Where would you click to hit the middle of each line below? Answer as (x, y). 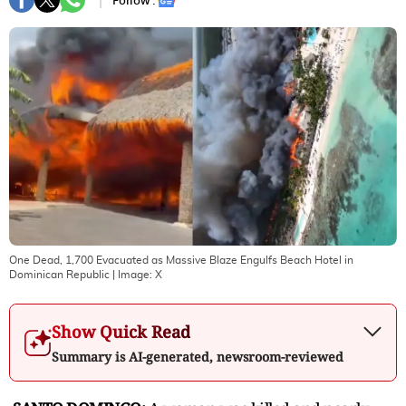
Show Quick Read (121, 331)
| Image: (132, 274)
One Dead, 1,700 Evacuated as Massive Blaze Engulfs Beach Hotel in (181, 260)
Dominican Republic (59, 274)
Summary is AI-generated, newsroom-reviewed (198, 356)
